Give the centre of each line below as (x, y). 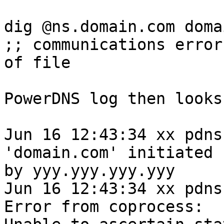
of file (37, 63)
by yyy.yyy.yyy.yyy (89, 171)
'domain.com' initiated (108, 153)
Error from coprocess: (104, 207)
